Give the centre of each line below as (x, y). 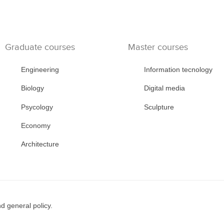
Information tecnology (178, 69)
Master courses (158, 47)
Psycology (37, 107)
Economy (35, 125)
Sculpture (159, 107)
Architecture (40, 144)
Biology (32, 88)
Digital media (164, 88)
